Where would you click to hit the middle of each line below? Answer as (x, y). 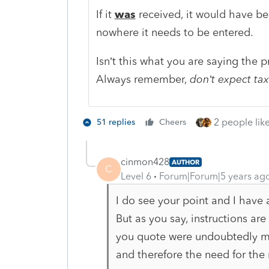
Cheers (173, 122)
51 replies (116, 122)
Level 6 (136, 176)
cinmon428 (145, 162)
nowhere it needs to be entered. (174, 32)
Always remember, (143, 79)
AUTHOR (186, 162)
